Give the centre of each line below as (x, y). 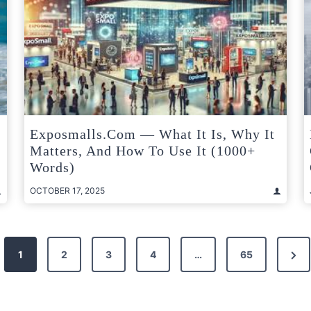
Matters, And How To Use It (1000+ (143, 151)
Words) (52, 168)
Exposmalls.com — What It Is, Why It (152, 134)
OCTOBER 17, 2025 (67, 191)
